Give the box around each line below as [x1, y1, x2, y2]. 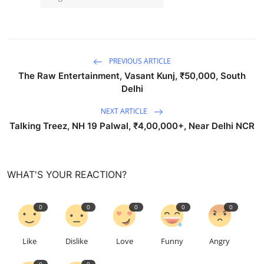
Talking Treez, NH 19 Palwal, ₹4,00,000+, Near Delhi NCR [9, 120, 255, 132]
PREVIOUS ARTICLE [107, 56, 171, 67]
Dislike [65, 236, 88, 247]
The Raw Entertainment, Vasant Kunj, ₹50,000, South [18, 70, 246, 82]
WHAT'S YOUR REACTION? [7, 169, 127, 181]
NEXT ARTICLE [101, 106, 149, 117]
